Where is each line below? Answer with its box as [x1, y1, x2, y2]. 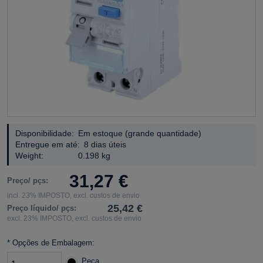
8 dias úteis [84, 139, 127, 149]
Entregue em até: [15, 139, 80, 149]
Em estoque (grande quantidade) [78, 128, 202, 138]
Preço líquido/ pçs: [7, 203, 76, 213]
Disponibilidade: [15, 128, 74, 138]
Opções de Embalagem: [10, 238, 95, 247]
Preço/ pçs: [7, 176, 48, 186]
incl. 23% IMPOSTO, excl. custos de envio [7, 191, 140, 199]
